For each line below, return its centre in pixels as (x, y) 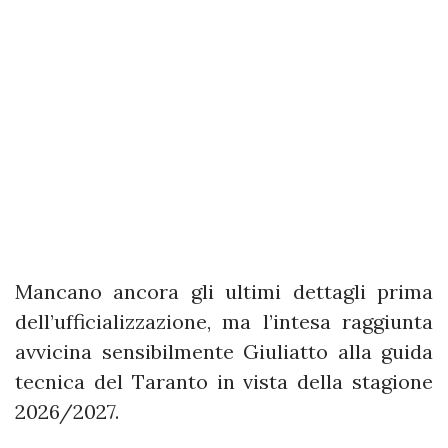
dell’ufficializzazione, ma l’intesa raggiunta (224, 321)
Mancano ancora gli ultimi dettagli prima (224, 291)
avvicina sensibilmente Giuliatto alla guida (224, 351)
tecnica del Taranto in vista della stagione (224, 381)
